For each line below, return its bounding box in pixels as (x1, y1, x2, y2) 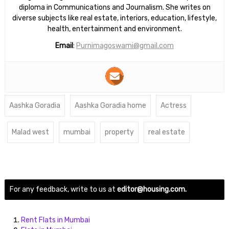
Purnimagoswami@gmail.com (76, 41, 174, 50)
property (104, 128, 134, 136)
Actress (160, 101, 187, 110)
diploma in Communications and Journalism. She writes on (18, 3, 211, 12)
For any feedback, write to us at (9, 185, 117, 194)
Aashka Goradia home (74, 101, 146, 110)
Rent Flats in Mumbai (20, 216, 90, 224)
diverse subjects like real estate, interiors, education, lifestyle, (12, 14, 217, 22)
